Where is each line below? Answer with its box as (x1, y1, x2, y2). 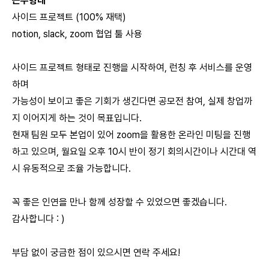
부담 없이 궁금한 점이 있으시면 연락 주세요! (12, 247, 180, 258)
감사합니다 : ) (12, 213, 65, 225)
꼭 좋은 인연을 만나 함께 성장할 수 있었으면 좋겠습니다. (12, 196, 227, 208)
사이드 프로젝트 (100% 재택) (12, 11, 126, 23)
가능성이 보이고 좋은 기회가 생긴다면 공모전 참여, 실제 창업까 (12, 95, 252, 107)
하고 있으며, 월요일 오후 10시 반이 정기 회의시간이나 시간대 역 (12, 146, 256, 157)
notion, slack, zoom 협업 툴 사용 (12, 28, 142, 40)
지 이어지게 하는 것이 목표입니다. (12, 112, 142, 124)
